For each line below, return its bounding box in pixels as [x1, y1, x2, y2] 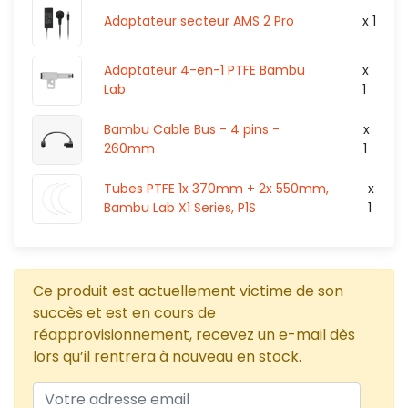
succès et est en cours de [33, 301, 216, 323]
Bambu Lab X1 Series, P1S [104, 199, 256, 218]
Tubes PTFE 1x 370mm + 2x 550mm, [104, 179, 329, 199]
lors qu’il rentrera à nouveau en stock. [33, 345, 301, 367]
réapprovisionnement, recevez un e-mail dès [33, 323, 355, 345]
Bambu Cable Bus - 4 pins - [104, 120, 280, 139]
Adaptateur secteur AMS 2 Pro [104, 11, 294, 30]
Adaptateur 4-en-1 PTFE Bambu [104, 61, 305, 80]
